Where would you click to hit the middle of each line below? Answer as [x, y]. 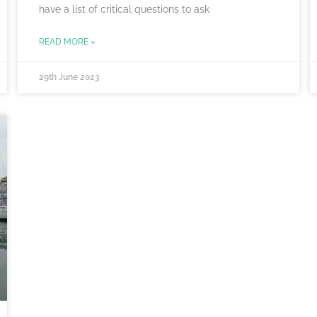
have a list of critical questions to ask [124, 10]
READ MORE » [67, 42]
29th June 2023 [69, 77]
